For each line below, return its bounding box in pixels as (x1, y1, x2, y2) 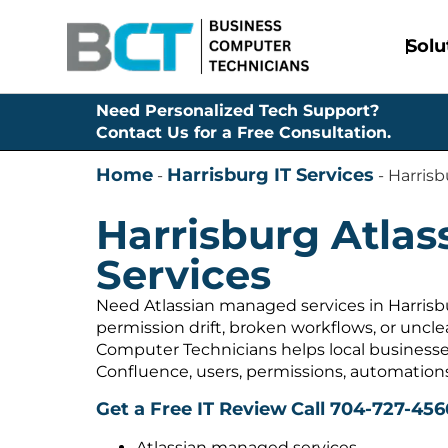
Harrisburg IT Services (167, 164, 374, 187)
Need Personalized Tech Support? (96, 101, 379, 121)
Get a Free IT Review (96, 398, 287, 421)
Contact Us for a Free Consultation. (96, 123, 391, 143)
